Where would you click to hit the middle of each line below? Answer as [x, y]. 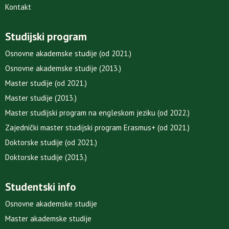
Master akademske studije [48, 219]
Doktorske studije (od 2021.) [51, 143]
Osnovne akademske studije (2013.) [63, 68]
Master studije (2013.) [41, 98]
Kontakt [18, 7]
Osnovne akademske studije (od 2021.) [68, 54]
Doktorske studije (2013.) [46, 157]
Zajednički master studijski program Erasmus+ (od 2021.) [97, 128]
